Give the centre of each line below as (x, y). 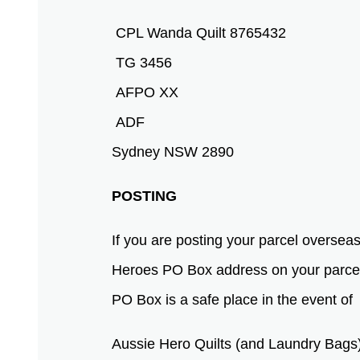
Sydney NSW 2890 (173, 151)
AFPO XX (147, 92)
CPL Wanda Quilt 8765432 (201, 33)
